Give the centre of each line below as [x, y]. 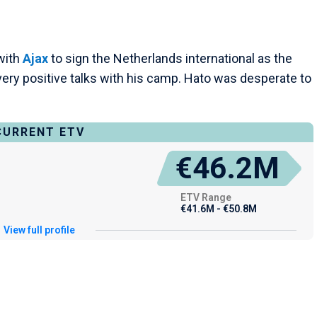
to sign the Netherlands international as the [170, 59]
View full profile [40, 230]
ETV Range [206, 198]
